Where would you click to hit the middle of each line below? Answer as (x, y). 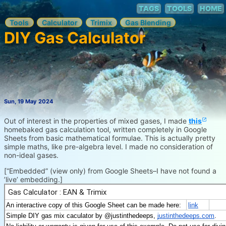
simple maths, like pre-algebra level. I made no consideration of (109, 146)
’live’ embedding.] (34, 179)
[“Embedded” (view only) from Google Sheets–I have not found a (110, 171)
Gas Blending (148, 23)
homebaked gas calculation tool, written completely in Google (106, 129)
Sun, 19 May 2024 (29, 102)
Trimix (101, 23)
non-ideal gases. (32, 155)
